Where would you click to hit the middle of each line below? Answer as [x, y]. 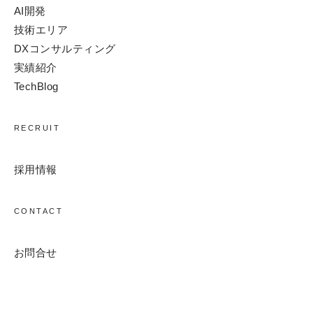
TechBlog [36, 87]
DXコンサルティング [65, 49]
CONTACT [39, 211]
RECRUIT [37, 128]
